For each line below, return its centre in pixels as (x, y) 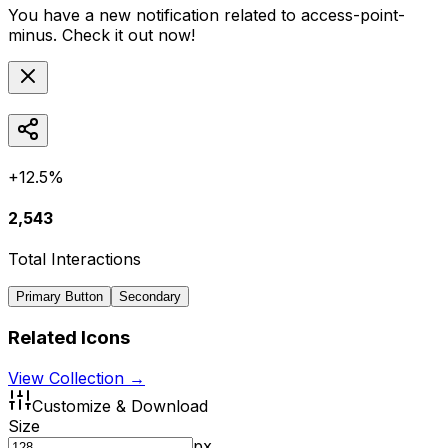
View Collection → (76, 377)
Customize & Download (120, 405)
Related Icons (69, 337)
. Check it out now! (124, 34)
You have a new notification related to (154, 14)
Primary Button (59, 297)
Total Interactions (74, 259)
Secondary (150, 297)
